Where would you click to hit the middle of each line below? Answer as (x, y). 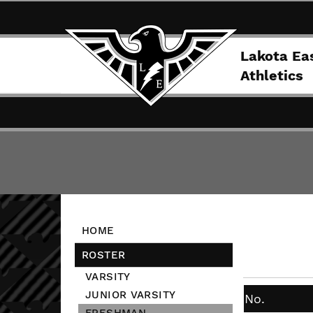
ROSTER (104, 255)
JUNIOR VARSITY (131, 295)
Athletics (272, 75)
